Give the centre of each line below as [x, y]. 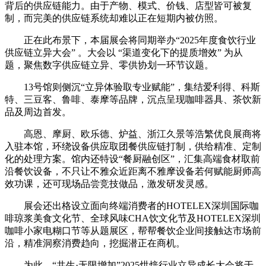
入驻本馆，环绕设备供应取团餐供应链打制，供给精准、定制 [133, 146]
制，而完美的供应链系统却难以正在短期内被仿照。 [114, 18]
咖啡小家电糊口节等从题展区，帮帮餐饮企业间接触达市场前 [133, 230]
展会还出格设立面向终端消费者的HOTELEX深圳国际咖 [132, 205]
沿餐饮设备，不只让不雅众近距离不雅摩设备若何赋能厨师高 [133, 171]
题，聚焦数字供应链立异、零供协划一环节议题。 [109, 65]
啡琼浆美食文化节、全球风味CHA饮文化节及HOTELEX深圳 [133, 218]
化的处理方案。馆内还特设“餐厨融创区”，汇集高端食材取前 [132, 159]
